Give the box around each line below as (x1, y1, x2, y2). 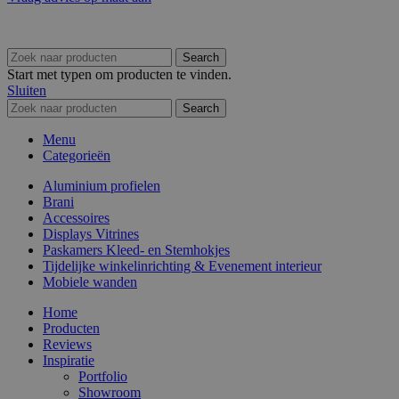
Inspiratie (43, 352, 94, 368)
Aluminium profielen (43, 177, 160, 193)
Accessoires (43, 209, 110, 225)
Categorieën (43, 147, 110, 163)
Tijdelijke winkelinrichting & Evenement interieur (43, 257, 322, 273)
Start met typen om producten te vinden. (7, 66, 232, 82)
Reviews (43, 336, 92, 352)
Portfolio (78, 368, 127, 384)
